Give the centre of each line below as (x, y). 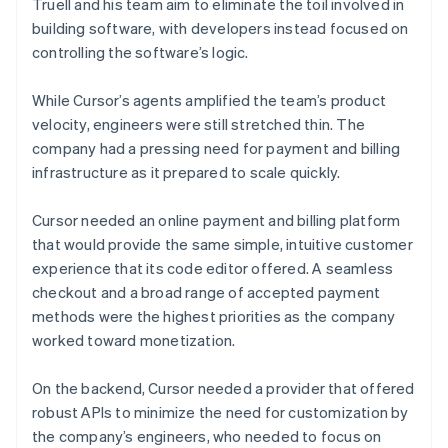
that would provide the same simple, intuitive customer (222, 243)
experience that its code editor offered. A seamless (213, 267)
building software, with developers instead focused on (220, 27)
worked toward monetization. (134, 339)
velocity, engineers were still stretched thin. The (199, 123)
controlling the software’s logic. (140, 51)
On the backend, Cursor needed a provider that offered (223, 387)
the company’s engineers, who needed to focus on (207, 435)
